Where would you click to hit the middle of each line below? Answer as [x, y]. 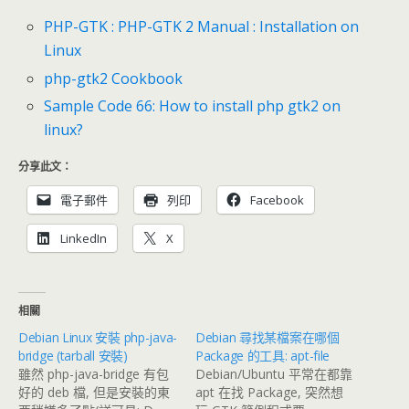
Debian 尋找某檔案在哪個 [267, 337]
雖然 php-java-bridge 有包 [94, 373]
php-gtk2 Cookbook [114, 78]
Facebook [277, 199]
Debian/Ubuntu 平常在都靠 [274, 373]
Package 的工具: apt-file [263, 355]
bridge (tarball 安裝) [73, 355]
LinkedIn [84, 238]
